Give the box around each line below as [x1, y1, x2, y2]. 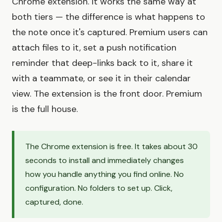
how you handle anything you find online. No [25, 169, 184, 180]
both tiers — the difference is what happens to [12, 11, 205, 23]
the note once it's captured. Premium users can [12, 26, 208, 39]
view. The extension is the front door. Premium [12, 88, 202, 100]
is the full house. [12, 103, 78, 115]
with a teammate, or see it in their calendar [12, 72, 191, 85]
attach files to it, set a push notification [12, 42, 176, 54]
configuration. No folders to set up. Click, [25, 183, 172, 194]
